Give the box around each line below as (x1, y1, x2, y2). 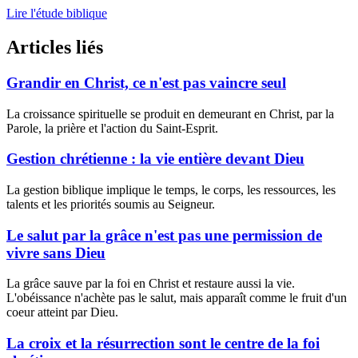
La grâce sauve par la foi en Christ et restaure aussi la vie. (6, 276, 295, 291)
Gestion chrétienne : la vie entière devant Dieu (6, 150, 304, 168)
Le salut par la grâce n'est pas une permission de (6, 226, 322, 244)
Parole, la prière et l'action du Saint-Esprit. (6, 121, 218, 135)
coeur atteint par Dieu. (6, 305, 118, 320)
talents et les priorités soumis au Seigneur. (6, 197, 215, 212)
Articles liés (6, 36, 103, 58)
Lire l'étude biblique (6, 6, 107, 21)
